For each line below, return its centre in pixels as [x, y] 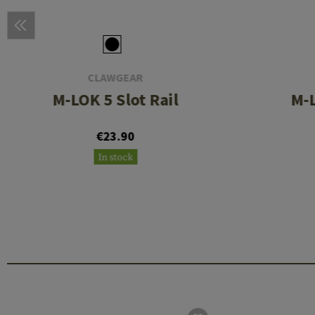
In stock [116, 158]
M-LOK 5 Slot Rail [115, 100]
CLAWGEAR [115, 78]
